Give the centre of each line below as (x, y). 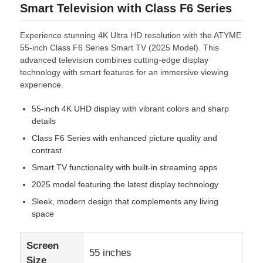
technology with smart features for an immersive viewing (124, 72)
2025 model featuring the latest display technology (125, 184)
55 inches (111, 252)
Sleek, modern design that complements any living (125, 201)
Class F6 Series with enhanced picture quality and (125, 138)
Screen (43, 245)
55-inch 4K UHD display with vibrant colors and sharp (131, 108)
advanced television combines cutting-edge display (114, 60)
